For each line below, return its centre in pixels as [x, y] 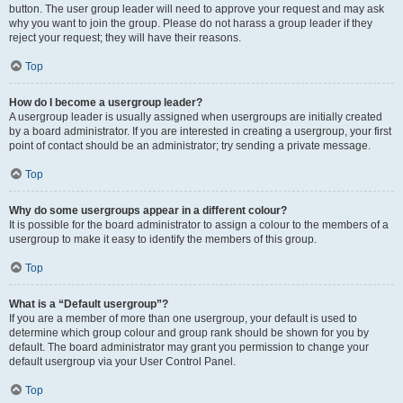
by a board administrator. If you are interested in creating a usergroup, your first [200, 131]
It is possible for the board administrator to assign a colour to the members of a [199, 225]
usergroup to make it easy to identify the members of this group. [163, 239]
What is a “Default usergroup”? [89, 304]
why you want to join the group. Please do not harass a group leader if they [191, 23]
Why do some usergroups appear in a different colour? [148, 210]
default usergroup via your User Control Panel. [122, 362]
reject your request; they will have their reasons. [125, 38]
